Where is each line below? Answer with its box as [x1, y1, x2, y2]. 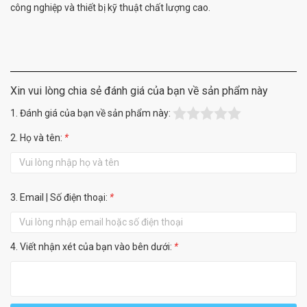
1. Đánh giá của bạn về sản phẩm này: [10, 108, 173, 119]
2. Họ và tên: [10, 132, 62, 144]
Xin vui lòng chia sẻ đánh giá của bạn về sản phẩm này [10, 84, 268, 98]
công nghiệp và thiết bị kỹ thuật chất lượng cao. [10, 2, 210, 14]
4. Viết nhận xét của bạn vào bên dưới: [10, 241, 172, 253]
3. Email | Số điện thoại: [10, 192, 108, 204]
